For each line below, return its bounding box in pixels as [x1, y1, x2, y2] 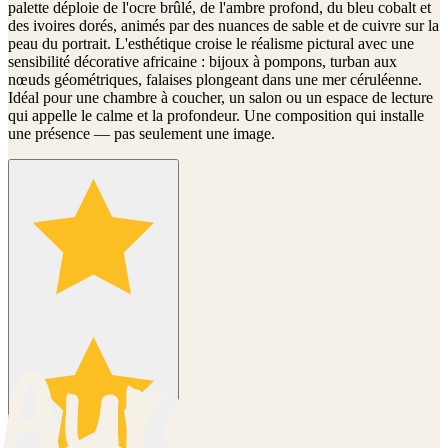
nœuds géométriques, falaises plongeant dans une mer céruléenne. [8, 70, 422, 88]
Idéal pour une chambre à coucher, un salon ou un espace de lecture [8, 88, 433, 106]
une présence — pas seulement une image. [8, 124, 275, 142]
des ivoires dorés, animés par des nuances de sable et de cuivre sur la [8, 16, 439, 34]
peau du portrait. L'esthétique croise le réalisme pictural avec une [8, 34, 414, 52]
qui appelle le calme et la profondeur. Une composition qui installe [8, 106, 424, 124]
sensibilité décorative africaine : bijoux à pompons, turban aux [8, 52, 397, 70]
